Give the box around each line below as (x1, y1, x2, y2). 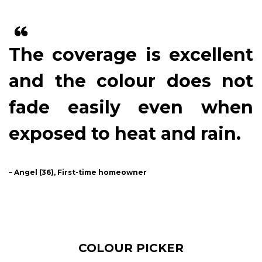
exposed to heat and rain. (9, 123, 241, 145)
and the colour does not (9, 70, 253, 92)
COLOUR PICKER (78, 241, 184, 256)
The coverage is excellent (9, 44, 253, 66)
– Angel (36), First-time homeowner (9, 168, 147, 177)
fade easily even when (9, 96, 253, 119)
